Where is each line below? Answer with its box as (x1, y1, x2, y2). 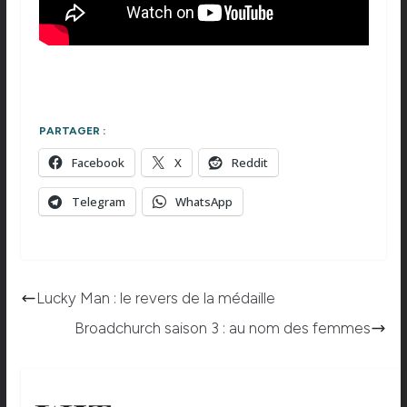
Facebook (71, 154, 124, 172)
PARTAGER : (38, 124, 105, 138)
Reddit (231, 154, 268, 172)
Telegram (71, 194, 125, 211)
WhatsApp (174, 194, 233, 211)
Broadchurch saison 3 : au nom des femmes (74, 319, 372, 338)
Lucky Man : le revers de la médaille (35, 289, 275, 308)
